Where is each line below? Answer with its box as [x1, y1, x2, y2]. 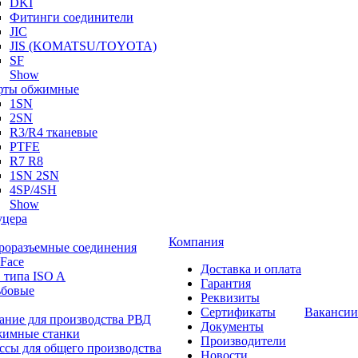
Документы [201, 320, 264, 333]
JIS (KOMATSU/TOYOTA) [10, 39, 157, 53]
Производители [201, 334, 286, 348]
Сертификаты [201, 305, 276, 319]
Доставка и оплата [201, 262, 301, 276]
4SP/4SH [10, 183, 57, 197]
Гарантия [201, 276, 251, 290]
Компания [169, 235, 224, 249]
